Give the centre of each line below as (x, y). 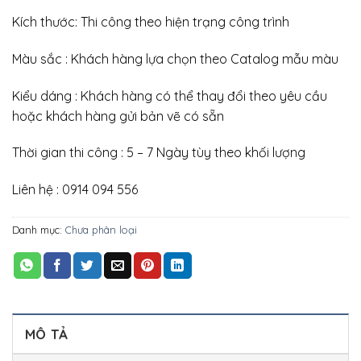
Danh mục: (39, 229)
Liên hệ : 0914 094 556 (77, 190)
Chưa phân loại (101, 229)
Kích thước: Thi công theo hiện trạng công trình (152, 22)
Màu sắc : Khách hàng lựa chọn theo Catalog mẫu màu (177, 58)
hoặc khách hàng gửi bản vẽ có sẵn (118, 116)
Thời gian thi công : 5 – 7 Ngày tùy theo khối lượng (160, 153)
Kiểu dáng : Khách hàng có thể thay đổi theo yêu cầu (170, 95)
